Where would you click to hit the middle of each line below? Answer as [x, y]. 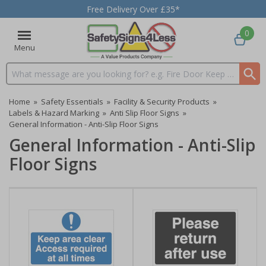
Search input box [39, 79]
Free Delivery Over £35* [133, 9]
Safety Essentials [72, 102]
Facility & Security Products [162, 102]
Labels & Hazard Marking [54, 113]
